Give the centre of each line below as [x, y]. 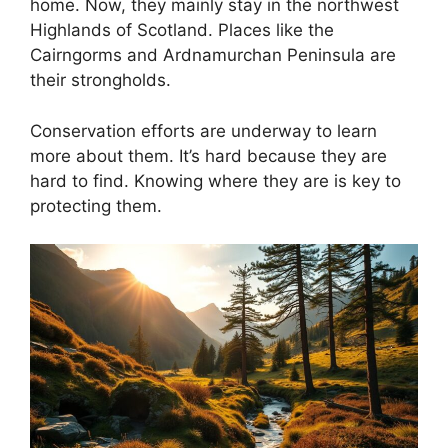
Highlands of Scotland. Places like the [182, 30]
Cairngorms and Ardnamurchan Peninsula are [213, 55]
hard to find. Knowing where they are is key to [215, 180]
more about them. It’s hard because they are [208, 155]
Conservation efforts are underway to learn [203, 130]
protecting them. [96, 205]
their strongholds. [100, 80]
